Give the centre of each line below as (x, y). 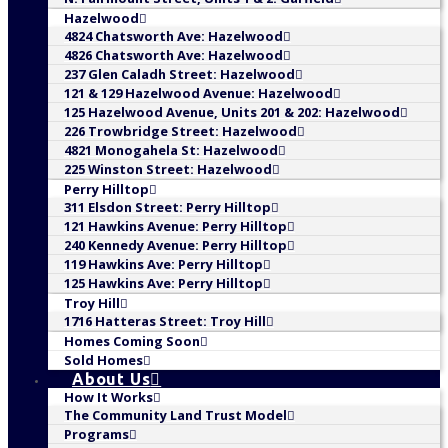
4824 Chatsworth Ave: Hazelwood (173, 36)
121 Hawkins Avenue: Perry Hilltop (175, 226)
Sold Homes (103, 360)
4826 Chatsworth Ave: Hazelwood (173, 55)
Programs (96, 434)
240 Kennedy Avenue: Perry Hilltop (175, 245)
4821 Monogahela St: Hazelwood (171, 150)
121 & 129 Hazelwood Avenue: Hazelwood (198, 93)
